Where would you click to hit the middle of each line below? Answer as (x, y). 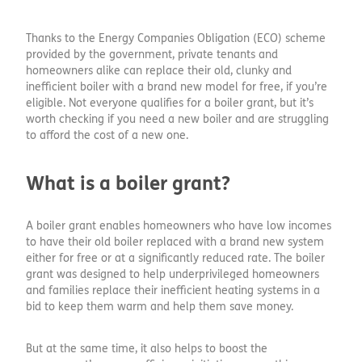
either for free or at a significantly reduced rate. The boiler (175, 258)
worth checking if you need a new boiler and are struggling (177, 119)
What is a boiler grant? (128, 183)
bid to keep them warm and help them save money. (160, 306)
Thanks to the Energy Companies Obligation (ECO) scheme (176, 38)
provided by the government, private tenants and (152, 54)
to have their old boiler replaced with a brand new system (175, 242)
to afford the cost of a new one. (107, 135)
